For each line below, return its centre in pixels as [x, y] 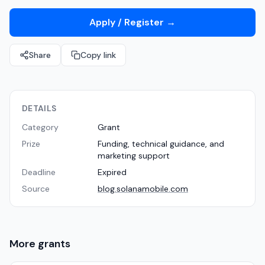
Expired [112, 172]
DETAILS [39, 108]
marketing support [134, 156]
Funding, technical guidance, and [161, 144]
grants [54, 244]
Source [36, 189]
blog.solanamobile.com [143, 189]
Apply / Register [127, 22]
